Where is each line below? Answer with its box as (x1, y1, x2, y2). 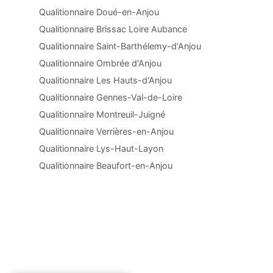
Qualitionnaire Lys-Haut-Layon (39, 143, 163, 154)
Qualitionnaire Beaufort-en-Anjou (39, 160, 172, 171)
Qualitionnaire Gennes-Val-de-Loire (39, 92, 182, 102)
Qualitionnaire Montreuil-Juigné (39, 109, 165, 119)
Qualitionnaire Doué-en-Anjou (39, 7, 159, 17)
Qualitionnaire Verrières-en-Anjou (39, 126, 174, 136)
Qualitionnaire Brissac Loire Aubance (39, 24, 187, 34)
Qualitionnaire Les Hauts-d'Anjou (39, 75, 172, 85)
